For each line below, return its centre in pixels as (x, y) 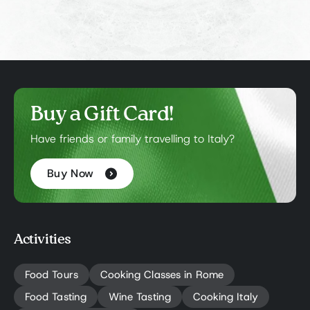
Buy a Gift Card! (102, 115)
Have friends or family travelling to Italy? (133, 139)
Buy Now (72, 174)
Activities (43, 240)
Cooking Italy (225, 297)
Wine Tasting (139, 297)
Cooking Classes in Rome (162, 275)
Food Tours (52, 275)
